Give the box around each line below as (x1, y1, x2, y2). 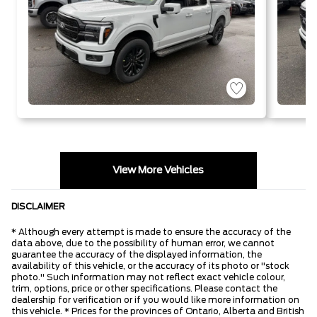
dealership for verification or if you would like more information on (11, 295, 299, 304)
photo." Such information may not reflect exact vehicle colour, (11, 272, 285, 282)
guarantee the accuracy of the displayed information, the (11, 250, 262, 259)
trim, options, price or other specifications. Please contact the (11, 284, 277, 293)
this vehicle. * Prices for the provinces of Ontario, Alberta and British (11, 306, 304, 316)
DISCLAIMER (11, 202, 65, 211)
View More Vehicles (113, 165, 204, 175)
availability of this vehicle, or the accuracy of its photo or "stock (11, 261, 289, 270)
